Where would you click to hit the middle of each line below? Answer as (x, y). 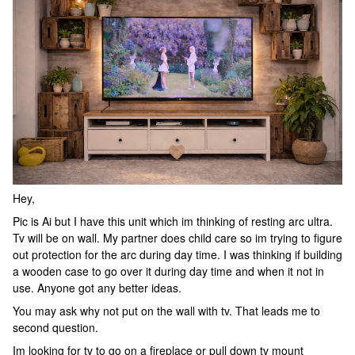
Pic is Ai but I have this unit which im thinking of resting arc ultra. (173, 221)
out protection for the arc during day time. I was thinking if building (177, 255)
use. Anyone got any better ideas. (97, 288)
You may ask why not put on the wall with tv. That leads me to (166, 311)
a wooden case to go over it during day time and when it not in (168, 271)
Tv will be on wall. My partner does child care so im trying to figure (177, 238)
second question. (55, 328)
